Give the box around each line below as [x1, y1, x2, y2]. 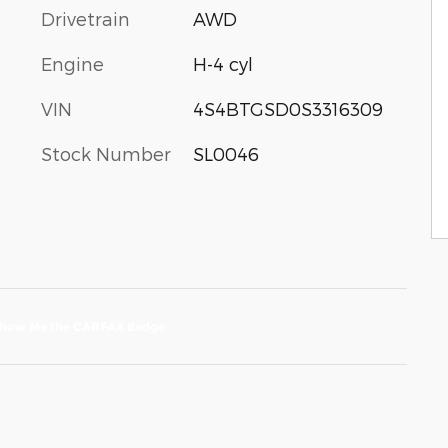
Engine [41, 53, 104, 74]
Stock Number [41, 143, 171, 164]
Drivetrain [41, 8, 130, 29]
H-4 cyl [192, 53, 253, 74]
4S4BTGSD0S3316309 [192, 98, 383, 119]
